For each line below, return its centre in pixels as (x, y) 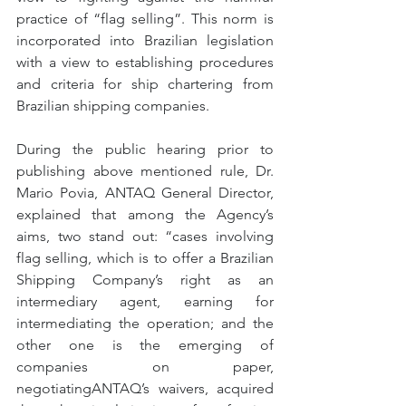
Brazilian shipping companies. (113, 106)
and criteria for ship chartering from (145, 84)
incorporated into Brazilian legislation (145, 40)
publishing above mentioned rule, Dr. (145, 171)
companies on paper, (145, 367)
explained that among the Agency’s (145, 214)
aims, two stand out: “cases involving (145, 236)
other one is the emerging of (145, 345)
